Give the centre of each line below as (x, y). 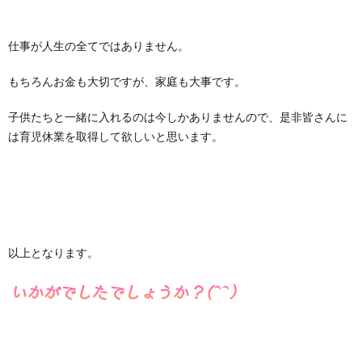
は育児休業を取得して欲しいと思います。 (116, 136)
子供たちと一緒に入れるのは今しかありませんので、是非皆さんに (178, 117)
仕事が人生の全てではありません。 (99, 46)
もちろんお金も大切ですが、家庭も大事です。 (127, 81)
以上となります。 (53, 253)
